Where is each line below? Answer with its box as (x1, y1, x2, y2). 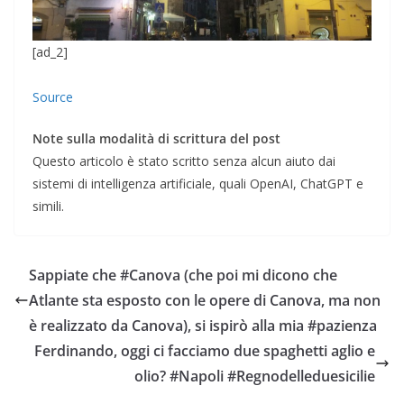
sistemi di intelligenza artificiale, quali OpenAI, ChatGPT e (32, 174, 363, 192)
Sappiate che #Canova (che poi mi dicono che (29, 264, 337, 285)
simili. (32, 197, 64, 215)
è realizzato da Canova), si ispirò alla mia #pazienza (29, 315, 377, 335)
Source (32, 87, 73, 106)
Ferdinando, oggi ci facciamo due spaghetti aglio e (34, 340, 375, 361)
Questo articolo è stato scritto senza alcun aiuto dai (32, 151, 335, 170)
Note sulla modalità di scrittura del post (32, 129, 280, 147)
